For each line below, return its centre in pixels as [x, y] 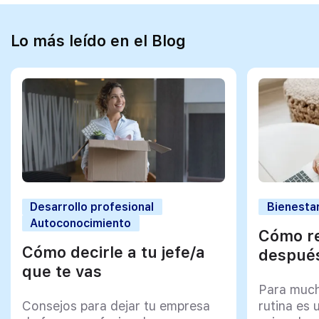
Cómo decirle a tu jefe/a [113, 252]
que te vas [62, 271]
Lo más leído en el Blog [98, 41]
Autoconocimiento [81, 223]
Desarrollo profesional [92, 206]
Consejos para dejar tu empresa [116, 305]
